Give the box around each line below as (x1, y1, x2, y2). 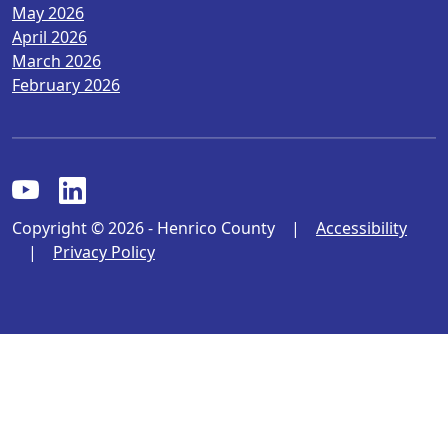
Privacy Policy (53, 240, 155, 263)
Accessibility (316, 216, 407, 239)
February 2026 (12, 73, 120, 96)
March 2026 (12, 49, 101, 72)
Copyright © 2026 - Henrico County (12, 216, 275, 239)
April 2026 (12, 25, 87, 48)
